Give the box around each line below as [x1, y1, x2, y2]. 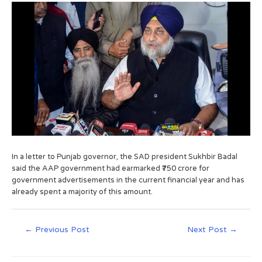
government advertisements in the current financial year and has [12, 175, 244, 185]
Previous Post [33, 225, 90, 235]
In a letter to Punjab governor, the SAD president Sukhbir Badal [12, 151, 237, 161]
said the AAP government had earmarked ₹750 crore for [12, 163, 209, 173]
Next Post [187, 225, 229, 235]
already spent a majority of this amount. [12, 187, 153, 196]
